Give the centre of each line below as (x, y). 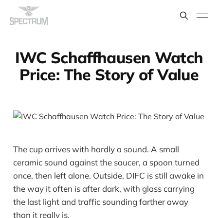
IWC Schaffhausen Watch (109, 58)
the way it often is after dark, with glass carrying (104, 189)
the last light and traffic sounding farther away (100, 202)
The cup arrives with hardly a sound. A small (96, 149)
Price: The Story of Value (109, 75)
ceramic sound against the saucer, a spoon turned (106, 163)
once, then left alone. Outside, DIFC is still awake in (108, 176)
